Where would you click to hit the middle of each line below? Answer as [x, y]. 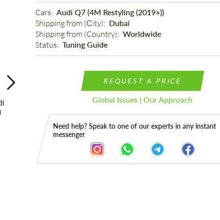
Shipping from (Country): [78, 34]
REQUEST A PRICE [143, 81]
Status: [48, 45]
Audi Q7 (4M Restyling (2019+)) [110, 12]
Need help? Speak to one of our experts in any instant [134, 126]
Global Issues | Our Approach [143, 99]
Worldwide [142, 34]
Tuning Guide [85, 44]
